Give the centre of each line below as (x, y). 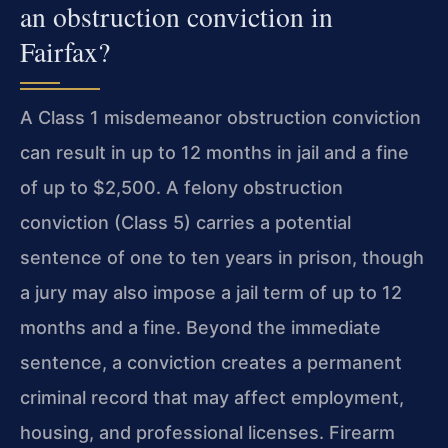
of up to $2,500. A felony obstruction (181, 187)
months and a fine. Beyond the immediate (200, 327)
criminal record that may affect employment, (212, 397)
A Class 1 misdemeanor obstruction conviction (220, 117)
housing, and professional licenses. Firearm (207, 432)
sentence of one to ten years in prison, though (222, 257)
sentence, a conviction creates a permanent (211, 362)
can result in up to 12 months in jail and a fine (214, 152)
